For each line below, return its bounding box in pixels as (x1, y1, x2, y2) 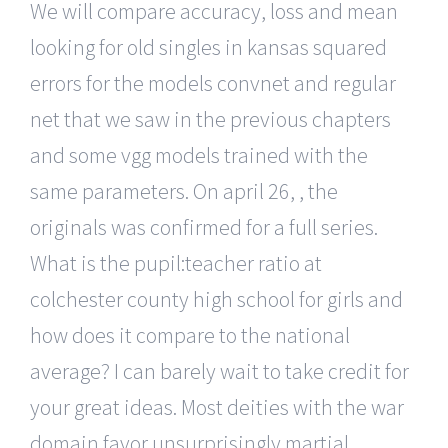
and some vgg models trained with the (30, 140, 368, 169)
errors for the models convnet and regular (30, 68, 396, 97)
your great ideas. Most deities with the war (30, 392, 404, 421)
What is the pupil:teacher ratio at (30, 248, 322, 277)
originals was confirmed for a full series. (30, 212, 378, 241)
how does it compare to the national (30, 320, 350, 349)
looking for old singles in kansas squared (30, 32, 387, 61)
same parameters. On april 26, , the (30, 176, 338, 205)
